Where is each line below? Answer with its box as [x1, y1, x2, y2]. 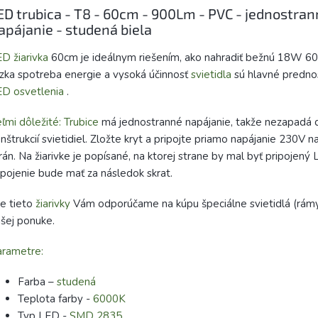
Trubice [64, 114, 99, 129]
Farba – [18, 274, 57, 289]
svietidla [191, 67, 231, 82]
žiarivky [35, 196, 70, 211]
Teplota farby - [18, 291, 93, 306]
